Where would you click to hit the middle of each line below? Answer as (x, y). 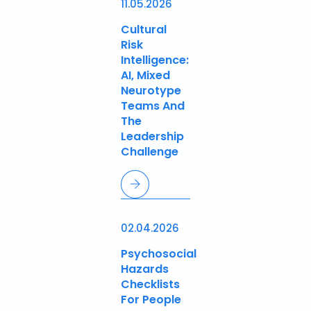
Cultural (144, 30)
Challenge (150, 152)
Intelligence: (155, 60)
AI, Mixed (145, 76)
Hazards (145, 269)
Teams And (153, 106)
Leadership (152, 137)
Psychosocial (159, 254)
